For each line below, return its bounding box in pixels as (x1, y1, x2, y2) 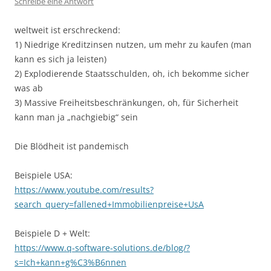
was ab (15, 82, 43, 94)
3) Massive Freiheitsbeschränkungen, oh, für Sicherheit (15, 97, 238, 108)
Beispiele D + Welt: (15, 227, 90, 239)
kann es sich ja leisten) (15, 53, 106, 65)
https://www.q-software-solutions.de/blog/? (15, 242, 190, 253)
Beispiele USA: (15, 169, 73, 181)
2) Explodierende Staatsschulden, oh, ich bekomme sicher (15, 68, 249, 79)
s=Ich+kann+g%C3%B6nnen (15, 256, 126, 268)
